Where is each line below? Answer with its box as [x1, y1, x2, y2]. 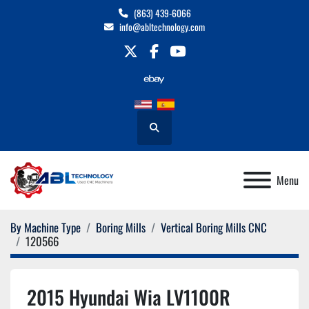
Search [153, 126, 177, 141]
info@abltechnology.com [119, 20, 205, 34]
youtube [177, 50, 218, 72]
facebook [152, 50, 201, 72]
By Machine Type [10, 218, 81, 236]
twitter [129, 50, 165, 72]
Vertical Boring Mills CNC [161, 218, 267, 236]
